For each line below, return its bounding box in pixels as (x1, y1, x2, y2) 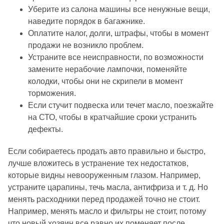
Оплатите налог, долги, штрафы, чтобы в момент (28, 28, 209, 37)
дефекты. (28, 124, 63, 133)
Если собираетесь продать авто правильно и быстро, (8, 146, 205, 155)
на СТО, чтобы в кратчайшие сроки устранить (28, 112, 196, 121)
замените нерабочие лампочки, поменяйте (28, 64, 187, 73)
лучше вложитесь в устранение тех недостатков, (8, 158, 188, 167)
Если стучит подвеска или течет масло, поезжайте (28, 100, 213, 109)
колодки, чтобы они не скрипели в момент (28, 76, 183, 85)
